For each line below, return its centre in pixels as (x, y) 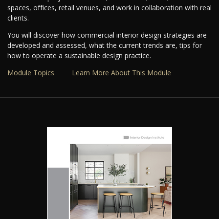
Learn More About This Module (121, 72)
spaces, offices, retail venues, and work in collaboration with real (109, 7)
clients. (18, 18)
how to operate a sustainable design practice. (79, 55)
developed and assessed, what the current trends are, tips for (105, 45)
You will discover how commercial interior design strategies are (107, 35)
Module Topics (31, 72)
